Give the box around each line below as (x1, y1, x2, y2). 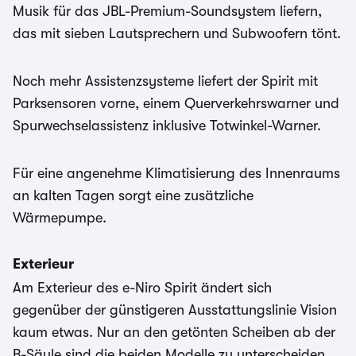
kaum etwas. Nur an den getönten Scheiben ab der (13, 324, 335, 340)
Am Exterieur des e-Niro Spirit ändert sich (13, 280, 272, 296)
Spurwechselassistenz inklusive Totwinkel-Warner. (13, 118, 321, 133)
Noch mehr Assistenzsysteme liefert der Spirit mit (13, 73, 318, 89)
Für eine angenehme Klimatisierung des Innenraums (13, 165, 340, 181)
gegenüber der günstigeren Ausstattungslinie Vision (13, 302, 337, 318)
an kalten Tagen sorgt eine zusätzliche (13, 188, 253, 203)
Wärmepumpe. (13, 210, 106, 226)
